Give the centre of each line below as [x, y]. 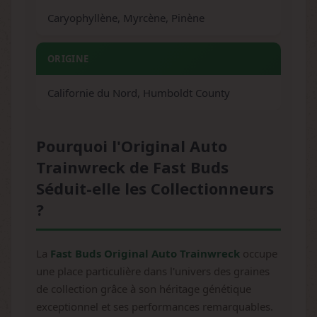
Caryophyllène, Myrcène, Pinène [126, 18]
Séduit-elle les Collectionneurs [155, 188]
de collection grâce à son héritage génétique [144, 289]
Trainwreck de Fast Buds [132, 167]
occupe [259, 253]
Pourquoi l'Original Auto [132, 146]
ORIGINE [68, 59]
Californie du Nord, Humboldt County [139, 93]
